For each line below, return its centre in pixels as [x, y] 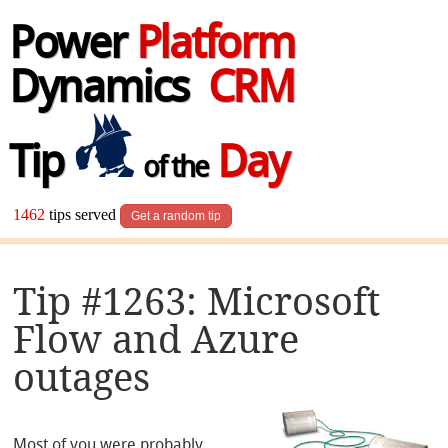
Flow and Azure [156, 339]
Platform [214, 47]
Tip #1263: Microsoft [197, 301]
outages [82, 377]
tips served [83, 215]
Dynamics [108, 91]
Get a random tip [176, 216]
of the [172, 170]
